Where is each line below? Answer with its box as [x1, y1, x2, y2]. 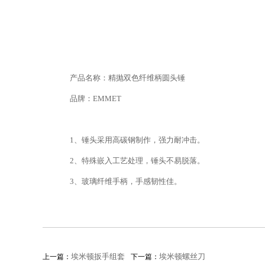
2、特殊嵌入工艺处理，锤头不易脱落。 [70, 156, 205, 165]
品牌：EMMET [70, 94, 121, 103]
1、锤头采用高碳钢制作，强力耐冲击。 [70, 135, 205, 144]
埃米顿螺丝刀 [159, 252, 205, 261]
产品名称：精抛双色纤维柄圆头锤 [70, 73, 185, 82]
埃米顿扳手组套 [71, 252, 125, 261]
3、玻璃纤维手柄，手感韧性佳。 [70, 177, 182, 186]
